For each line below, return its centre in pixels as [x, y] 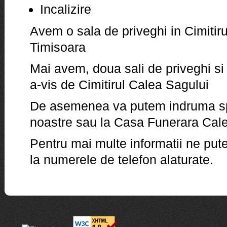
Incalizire [65, 9]
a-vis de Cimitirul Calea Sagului [119, 84]
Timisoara [58, 47]
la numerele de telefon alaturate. [121, 159]
